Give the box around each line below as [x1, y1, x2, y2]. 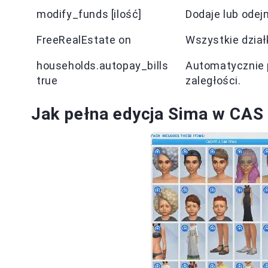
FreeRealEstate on [36, 33, 132, 46]
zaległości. [185, 74, 241, 87]
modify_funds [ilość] [36, 8, 142, 20]
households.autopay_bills [36, 59, 169, 72]
